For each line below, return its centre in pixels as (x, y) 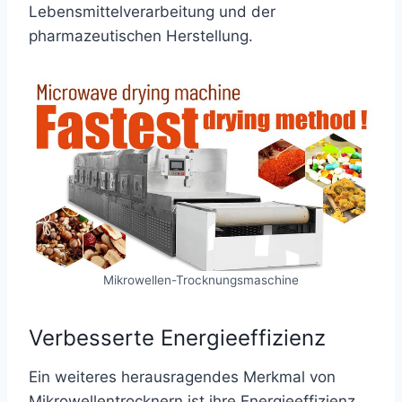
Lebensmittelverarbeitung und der (152, 12)
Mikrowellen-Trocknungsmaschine (201, 280)
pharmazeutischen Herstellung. (141, 36)
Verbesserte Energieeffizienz (177, 338)
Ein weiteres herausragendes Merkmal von (182, 377)
